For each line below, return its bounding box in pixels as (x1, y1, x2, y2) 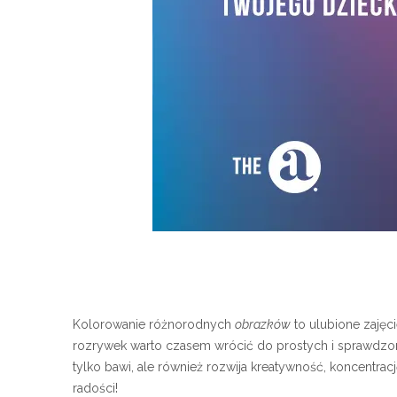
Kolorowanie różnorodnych (73, 316, 235, 331)
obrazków (235, 316, 291, 331)
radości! (73, 380, 118, 395)
